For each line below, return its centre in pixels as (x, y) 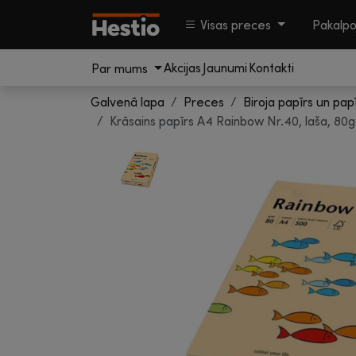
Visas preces (236, 25)
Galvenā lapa (128, 102)
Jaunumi (224, 68)
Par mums (121, 68)
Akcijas (182, 68)
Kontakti (271, 68)
